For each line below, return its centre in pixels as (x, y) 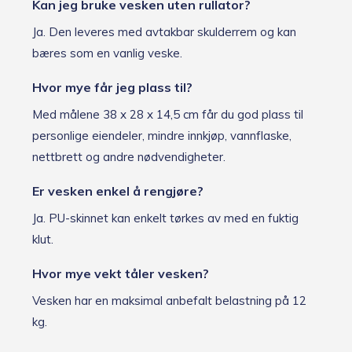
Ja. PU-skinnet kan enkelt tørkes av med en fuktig (165, 218)
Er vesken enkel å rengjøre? (118, 191)
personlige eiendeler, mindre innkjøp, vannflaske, (162, 135)
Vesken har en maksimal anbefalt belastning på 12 (169, 301)
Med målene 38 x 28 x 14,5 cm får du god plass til (168, 114)
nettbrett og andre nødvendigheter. (129, 156)
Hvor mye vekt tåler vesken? (121, 274)
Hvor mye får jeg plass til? (112, 87)
